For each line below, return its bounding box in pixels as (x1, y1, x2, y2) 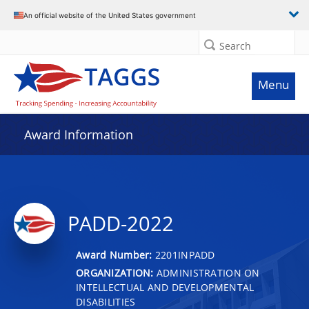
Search (219, 39, 251, 52)
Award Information (24, 126, 133, 143)
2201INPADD (154, 248, 215, 261)
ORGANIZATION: (76, 266, 154, 279)
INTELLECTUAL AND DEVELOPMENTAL (76, 280, 255, 294)
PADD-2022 (68, 210, 174, 237)
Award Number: (76, 248, 155, 261)
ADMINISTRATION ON (153, 266, 260, 279)
